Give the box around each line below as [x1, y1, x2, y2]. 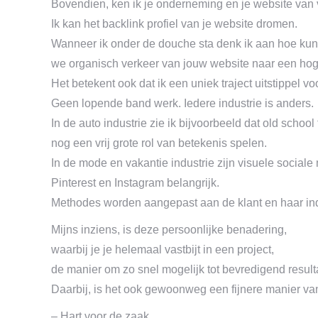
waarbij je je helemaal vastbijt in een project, [51, 243, 274, 256]
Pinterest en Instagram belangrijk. [51, 177, 219, 189]
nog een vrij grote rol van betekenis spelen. [51, 137, 267, 149]
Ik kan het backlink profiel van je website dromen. [51, 18, 297, 30]
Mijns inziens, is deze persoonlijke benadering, [51, 224, 287, 236]
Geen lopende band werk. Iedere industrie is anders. [51, 97, 314, 109]
